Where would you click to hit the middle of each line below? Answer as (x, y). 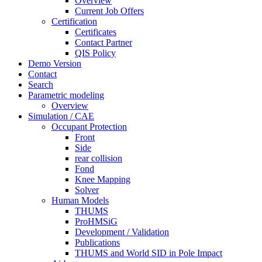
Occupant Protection (89, 126)
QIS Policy (95, 53)
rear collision (99, 158)
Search (41, 84)
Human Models (80, 200)
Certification (74, 21)
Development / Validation (122, 232)
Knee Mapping (103, 179)
